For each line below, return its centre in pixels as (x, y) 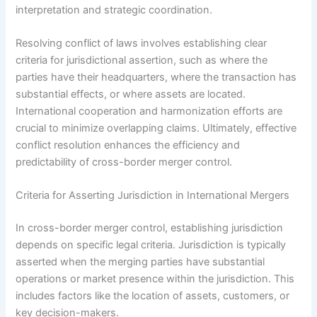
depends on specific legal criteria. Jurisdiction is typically (151, 245)
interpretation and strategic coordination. (114, 10)
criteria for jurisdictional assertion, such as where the (142, 60)
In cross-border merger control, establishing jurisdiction (150, 228)
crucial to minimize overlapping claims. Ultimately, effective (156, 128)
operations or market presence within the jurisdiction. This (155, 279)
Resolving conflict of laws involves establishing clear (142, 44)
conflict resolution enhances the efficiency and (128, 145)
